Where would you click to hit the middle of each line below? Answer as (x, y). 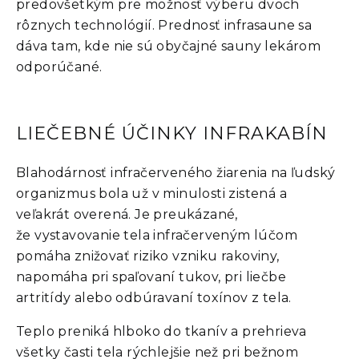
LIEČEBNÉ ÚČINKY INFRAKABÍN (172, 133)
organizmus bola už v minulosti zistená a (151, 193)
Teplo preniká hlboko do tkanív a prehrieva (161, 331)
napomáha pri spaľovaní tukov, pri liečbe (151, 276)
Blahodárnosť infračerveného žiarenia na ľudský (176, 172)
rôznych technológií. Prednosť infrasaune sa (164, 25)
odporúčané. (59, 67)
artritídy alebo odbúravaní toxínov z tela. (154, 297)
